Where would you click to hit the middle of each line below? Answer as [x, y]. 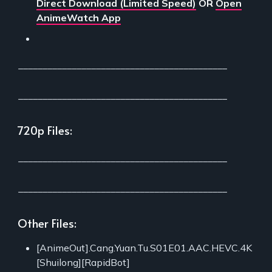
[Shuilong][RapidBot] [83, 262]
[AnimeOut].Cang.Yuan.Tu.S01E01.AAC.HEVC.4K [144, 247]
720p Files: [45, 130]
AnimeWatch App [79, 17]
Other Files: [47, 223]
